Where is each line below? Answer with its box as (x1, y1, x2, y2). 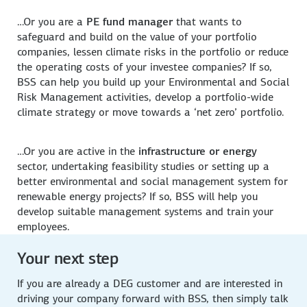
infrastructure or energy (138, 144, 258, 159)
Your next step (17, 248, 119, 269)
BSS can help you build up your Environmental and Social (17, 75, 290, 90)
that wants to (173, 14, 243, 29)
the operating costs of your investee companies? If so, (17, 60, 273, 75)
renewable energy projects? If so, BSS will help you (17, 189, 258, 204)
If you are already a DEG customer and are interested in (17, 276, 283, 291)
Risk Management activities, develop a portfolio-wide (17, 90, 274, 105)
